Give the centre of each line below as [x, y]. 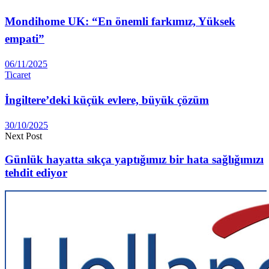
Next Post [23, 136]
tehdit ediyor [36, 172]
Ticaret [18, 74]
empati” [25, 38]
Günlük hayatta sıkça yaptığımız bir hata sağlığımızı [134, 159]
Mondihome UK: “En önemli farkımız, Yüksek [120, 21]
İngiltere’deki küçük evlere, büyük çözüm [107, 100]
